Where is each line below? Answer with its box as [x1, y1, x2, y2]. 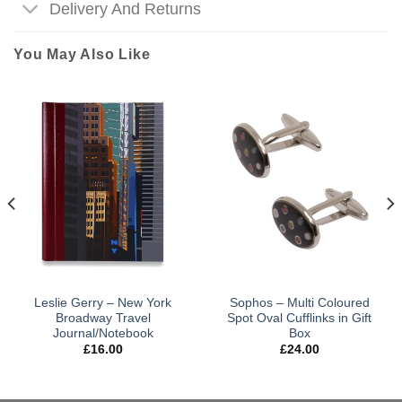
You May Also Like [13, 46, 151, 62]
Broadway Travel [55, 310, 151, 325]
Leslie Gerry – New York [34, 295, 171, 310]
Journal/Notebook [52, 326, 153, 340]
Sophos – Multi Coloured [229, 295, 370, 310]
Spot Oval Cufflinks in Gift [227, 310, 371, 325]
